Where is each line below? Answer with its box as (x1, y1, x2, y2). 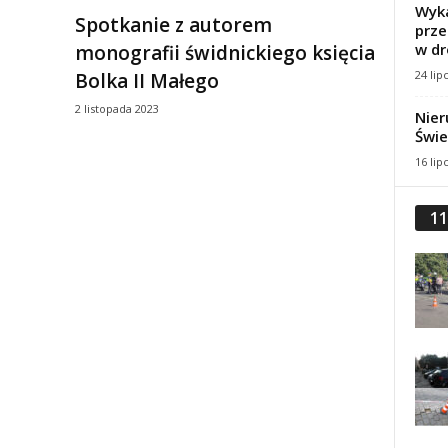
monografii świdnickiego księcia (74, 40, 375, 66)
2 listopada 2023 (74, 101, 159, 116)
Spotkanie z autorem (74, 12, 272, 38)
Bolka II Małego (74, 68, 219, 94)
